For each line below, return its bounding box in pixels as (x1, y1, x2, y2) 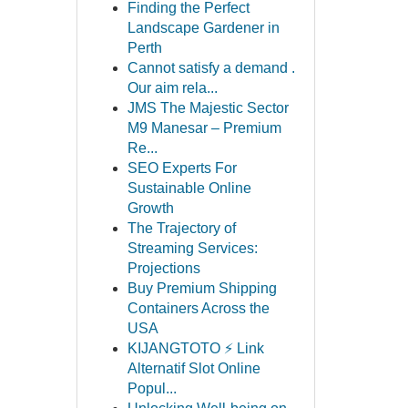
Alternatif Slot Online (127, 361, 260, 376)
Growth (127, 200, 174, 216)
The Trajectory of (127, 220, 236, 236)
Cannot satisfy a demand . (127, 60, 295, 76)
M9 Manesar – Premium (127, 120, 281, 136)
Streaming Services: (127, 240, 258, 256)
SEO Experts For (127, 160, 237, 176)
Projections (127, 260, 200, 276)
